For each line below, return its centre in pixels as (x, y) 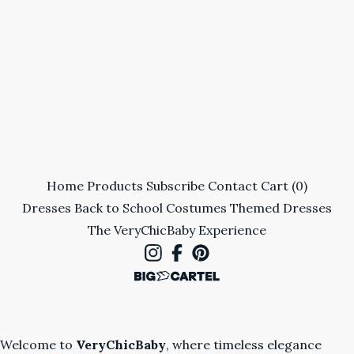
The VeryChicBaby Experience (177, 230)
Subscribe (175, 186)
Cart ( (278, 186)
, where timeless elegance (244, 345)
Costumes (196, 208)
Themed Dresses (281, 208)
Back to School (119, 208)
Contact (233, 186)
